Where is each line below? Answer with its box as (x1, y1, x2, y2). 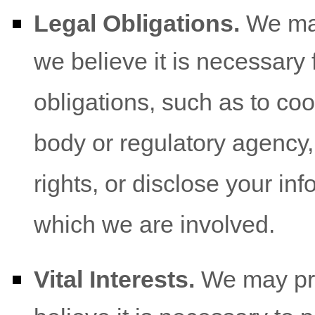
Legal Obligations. (34, 10, 240, 37)
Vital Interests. (34, 266, 195, 292)
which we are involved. (34, 211, 275, 241)
